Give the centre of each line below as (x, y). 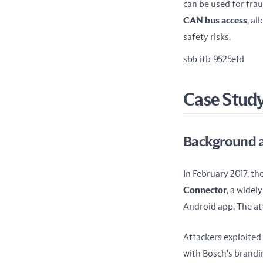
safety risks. (207, 37)
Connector (205, 190)
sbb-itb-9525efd (214, 59)
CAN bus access (215, 20)
